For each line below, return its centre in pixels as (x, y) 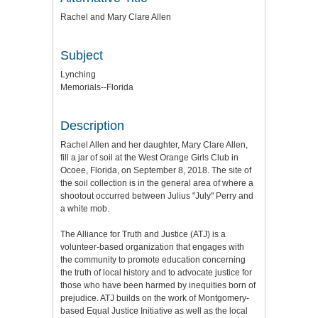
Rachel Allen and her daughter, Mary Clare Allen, (154, 144)
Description (92, 125)
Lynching (78, 74)
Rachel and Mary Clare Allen (116, 17)
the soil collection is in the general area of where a (157, 183)
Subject (82, 55)
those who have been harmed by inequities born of (158, 285)
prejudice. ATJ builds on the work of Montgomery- (155, 298)
